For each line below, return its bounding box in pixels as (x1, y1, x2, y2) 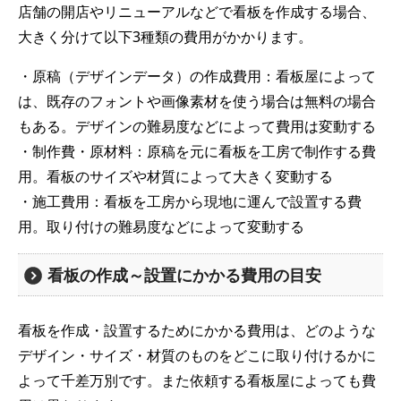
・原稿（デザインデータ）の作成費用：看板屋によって (18, 65, 376, 86)
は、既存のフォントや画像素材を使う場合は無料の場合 (18, 90, 376, 111)
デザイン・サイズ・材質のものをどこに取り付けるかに (18, 345, 376, 365)
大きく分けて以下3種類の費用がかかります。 (18, 26, 312, 47)
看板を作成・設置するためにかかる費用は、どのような (18, 320, 376, 340)
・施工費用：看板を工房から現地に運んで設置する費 (18, 191, 362, 211)
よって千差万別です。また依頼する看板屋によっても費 (18, 370, 376, 390)
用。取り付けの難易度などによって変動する (18, 216, 304, 236)
